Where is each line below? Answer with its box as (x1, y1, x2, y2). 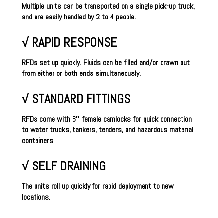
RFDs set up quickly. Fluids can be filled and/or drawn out (21, 57, 190, 68)
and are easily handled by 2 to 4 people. (21, 11, 136, 22)
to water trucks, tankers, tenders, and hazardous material (21, 124, 193, 135)
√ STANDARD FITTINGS (21, 91, 130, 107)
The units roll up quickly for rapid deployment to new (21, 181, 174, 191)
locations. (21, 191, 50, 202)
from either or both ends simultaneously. (21, 68, 143, 78)
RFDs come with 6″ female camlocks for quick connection (21, 113, 192, 124)
